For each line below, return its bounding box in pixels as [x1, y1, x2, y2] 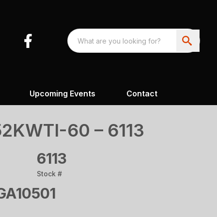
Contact [126, 88, 157, 98]
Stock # [37, 169, 62, 178]
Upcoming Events [29, 88, 95, 98]
